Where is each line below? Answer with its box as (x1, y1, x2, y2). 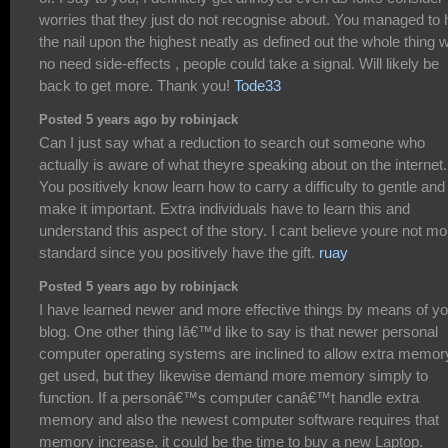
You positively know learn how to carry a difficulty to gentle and (39, 177, 445, 195)
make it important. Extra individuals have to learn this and (39, 199, 410, 217)
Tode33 (234, 76, 281, 94)
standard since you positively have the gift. (39, 243, 319, 261)
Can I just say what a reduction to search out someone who (39, 133, 425, 151)
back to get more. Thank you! (39, 76, 234, 94)
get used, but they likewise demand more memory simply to (39, 367, 428, 384)
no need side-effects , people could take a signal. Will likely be (39, 54, 439, 72)
